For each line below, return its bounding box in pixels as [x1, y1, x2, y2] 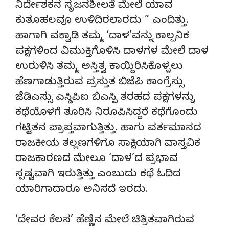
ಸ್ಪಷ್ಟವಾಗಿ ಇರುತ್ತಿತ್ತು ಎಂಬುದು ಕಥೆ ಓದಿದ [15, 168, 181, 182]
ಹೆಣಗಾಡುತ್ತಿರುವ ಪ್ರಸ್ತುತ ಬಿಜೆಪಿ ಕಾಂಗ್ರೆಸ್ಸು [15, 76, 184, 90]
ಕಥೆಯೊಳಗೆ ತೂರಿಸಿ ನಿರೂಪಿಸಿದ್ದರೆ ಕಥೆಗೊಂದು [15, 106, 198, 121]
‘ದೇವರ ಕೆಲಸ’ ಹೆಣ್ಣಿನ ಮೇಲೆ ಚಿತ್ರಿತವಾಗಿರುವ [15, 214, 194, 228]
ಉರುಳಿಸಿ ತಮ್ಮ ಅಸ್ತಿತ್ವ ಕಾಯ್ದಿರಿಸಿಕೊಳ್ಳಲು [15, 60, 183, 75]
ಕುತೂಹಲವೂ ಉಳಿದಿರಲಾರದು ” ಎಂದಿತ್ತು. [15, 14, 189, 29]
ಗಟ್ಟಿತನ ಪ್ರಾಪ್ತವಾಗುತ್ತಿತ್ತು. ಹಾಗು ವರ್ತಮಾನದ [15, 122, 201, 136]
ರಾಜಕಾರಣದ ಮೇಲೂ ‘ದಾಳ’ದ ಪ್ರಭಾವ [15, 152, 178, 167]
